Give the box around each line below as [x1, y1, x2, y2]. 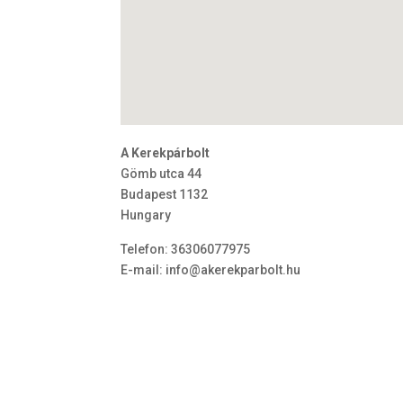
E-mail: [121, 263, 166, 277]
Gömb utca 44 [121, 166, 202, 181]
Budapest [121, 187, 180, 201]
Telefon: [121, 242, 172, 256]
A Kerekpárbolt [121, 146, 210, 160]
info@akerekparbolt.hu [166, 263, 301, 277]
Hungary [121, 208, 172, 222]
